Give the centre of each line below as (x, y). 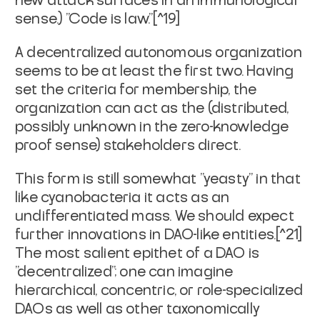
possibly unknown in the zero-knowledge (152, 127)
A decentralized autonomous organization (159, 52)
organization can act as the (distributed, (152, 108)
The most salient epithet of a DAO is (137, 253)
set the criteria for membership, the (136, 90)
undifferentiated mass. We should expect (155, 216)
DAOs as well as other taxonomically (138, 309)
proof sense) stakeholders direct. (128, 145)
